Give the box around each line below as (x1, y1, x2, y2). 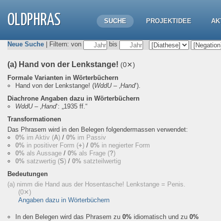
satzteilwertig (81, 157, 121, 165)
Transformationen (7, 115, 61, 123)
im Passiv (75, 134, 106, 141)
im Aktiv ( (25, 134, 54, 141)
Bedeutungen (7, 170, 48, 178)
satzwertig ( (25, 157, 60, 165)
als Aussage (25, 149, 64, 157)
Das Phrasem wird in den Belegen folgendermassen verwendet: (7, 126, 188, 133)
